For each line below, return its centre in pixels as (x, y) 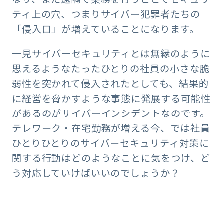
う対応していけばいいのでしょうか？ (96, 173)
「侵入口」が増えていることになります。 (105, 29)
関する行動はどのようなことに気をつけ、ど (111, 158)
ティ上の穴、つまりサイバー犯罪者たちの (106, 14)
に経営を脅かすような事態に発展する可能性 (111, 98)
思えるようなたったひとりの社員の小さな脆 (111, 68)
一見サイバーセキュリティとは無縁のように (111, 54)
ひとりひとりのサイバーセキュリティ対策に (110, 143)
